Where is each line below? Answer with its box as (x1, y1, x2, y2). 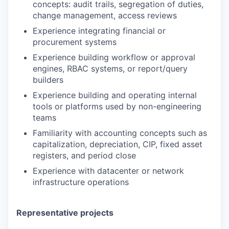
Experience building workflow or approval (33, 52, 195, 62)
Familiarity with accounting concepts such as (33, 128, 207, 138)
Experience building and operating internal (33, 90, 197, 100)
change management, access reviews (33, 10, 177, 20)
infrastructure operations (33, 177, 129, 187)
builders (33, 75, 63, 85)
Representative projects (16, 208, 113, 218)
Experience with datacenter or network (33, 166, 184, 176)
